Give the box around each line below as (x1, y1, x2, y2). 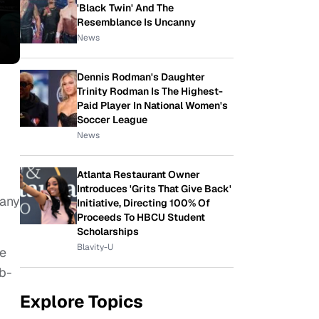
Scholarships (77, 225, 139, 238)
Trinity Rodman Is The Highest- (77, 85, 223, 98)
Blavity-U (77, 241, 113, 253)
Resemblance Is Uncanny (77, 16, 196, 28)
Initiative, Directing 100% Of (77, 197, 210, 209)
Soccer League (77, 113, 147, 126)
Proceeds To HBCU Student (77, 211, 205, 224)
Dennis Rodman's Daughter (77, 70, 205, 83)
